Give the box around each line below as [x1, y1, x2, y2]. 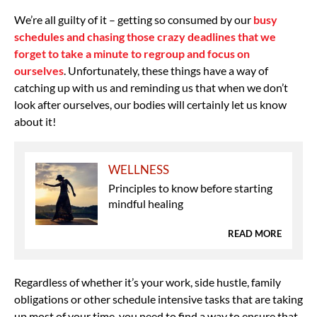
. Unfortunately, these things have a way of [64, 63, 268, 77]
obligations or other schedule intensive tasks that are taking [14, 292, 303, 306]
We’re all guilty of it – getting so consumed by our [14, 12, 253, 26]
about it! [14, 114, 56, 128]
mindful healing [108, 196, 184, 210]
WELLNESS [108, 161, 170, 177]
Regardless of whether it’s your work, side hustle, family [14, 275, 281, 289]
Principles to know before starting [108, 180, 273, 195]
